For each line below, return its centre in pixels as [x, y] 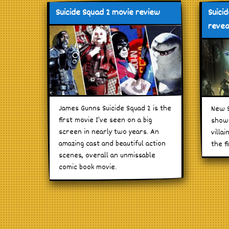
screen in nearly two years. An [109, 132]
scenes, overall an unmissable [107, 156]
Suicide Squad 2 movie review [108, 13]
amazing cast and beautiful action [112, 144]
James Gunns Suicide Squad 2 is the [115, 109]
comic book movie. [88, 168]
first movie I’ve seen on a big [105, 121]
